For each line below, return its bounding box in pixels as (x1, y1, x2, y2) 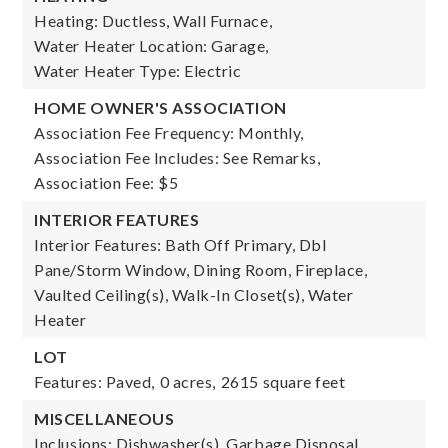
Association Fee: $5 (34, 173, 179, 192)
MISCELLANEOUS (34, 409, 175, 428)
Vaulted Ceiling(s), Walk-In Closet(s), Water (34, 285, 354, 304)
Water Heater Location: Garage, (34, 36, 270, 55)
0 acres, (159, 372, 216, 391)
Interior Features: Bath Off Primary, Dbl (34, 235, 327, 254)
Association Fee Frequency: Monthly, (34, 123, 304, 142)
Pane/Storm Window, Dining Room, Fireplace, (34, 260, 368, 279)
